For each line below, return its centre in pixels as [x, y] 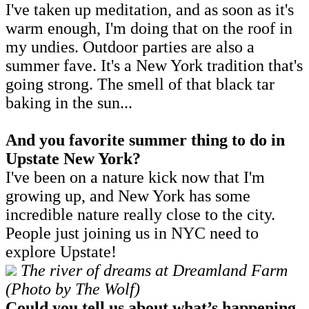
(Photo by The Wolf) [73, 289]
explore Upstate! [63, 251]
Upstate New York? [73, 158]
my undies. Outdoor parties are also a [130, 47]
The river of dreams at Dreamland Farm [154, 270]
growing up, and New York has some [128, 196]
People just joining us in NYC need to [132, 233]
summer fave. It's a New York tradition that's [154, 65]
